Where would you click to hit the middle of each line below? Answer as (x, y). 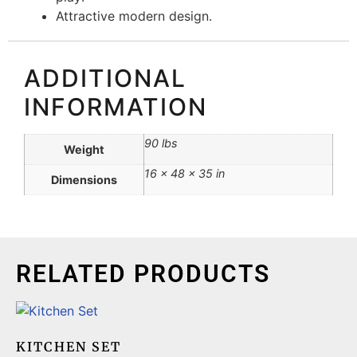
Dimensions (84, 179)
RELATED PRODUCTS (143, 274)
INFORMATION (116, 106)
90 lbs (161, 143)
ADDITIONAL (105, 78)
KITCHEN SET (69, 347)
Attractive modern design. (134, 16)
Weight (84, 149)
